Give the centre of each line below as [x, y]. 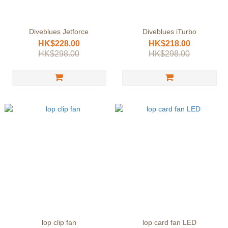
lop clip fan [59, 222]
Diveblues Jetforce [59, 32]
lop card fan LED [169, 222]
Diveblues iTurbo [169, 32]
